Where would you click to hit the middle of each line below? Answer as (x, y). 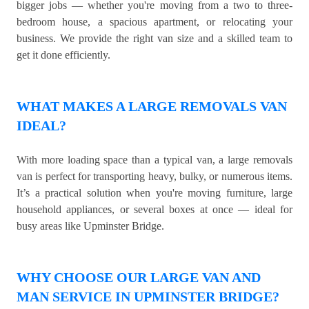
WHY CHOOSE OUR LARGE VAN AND (139, 278)
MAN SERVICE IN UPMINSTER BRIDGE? (148, 297)
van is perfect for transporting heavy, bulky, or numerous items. (154, 177)
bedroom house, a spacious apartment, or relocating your (154, 22)
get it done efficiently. (63, 55)
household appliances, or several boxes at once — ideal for (154, 210)
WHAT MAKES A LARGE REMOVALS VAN (152, 107)
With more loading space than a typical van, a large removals (154, 160)
